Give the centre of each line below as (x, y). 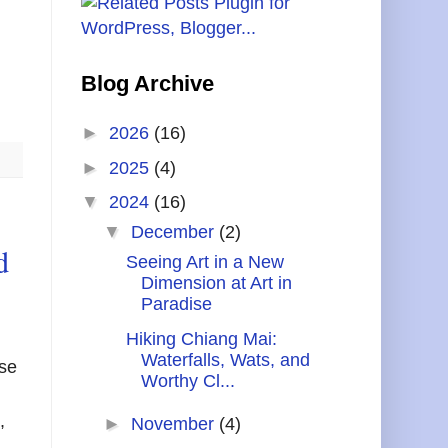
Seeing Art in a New (204, 262)
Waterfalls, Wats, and (225, 359)
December (174, 232)
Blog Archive (147, 83)
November (174, 424)
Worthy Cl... (187, 380)
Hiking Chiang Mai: (201, 338)
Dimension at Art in (216, 283)
